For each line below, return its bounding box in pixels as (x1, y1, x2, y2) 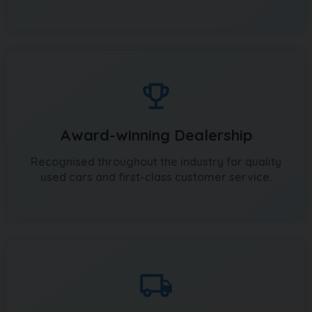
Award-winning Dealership (59, 125, 253, 145)
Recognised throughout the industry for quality (31, 154, 281, 169)
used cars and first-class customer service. (40, 169, 272, 184)
